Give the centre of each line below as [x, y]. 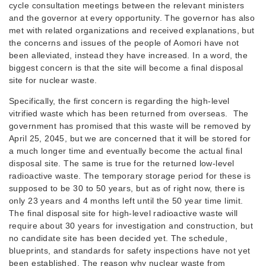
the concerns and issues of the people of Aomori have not [124, 43]
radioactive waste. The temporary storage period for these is [130, 176]
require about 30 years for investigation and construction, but [131, 226]
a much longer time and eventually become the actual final [126, 151]
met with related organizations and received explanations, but [132, 30]
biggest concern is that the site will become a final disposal [126, 68]
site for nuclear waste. [53, 80]
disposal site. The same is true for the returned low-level [122, 163]
